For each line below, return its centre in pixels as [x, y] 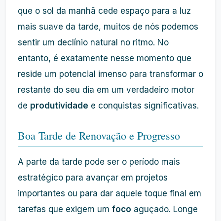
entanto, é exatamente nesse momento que [105, 58]
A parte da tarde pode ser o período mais [99, 162]
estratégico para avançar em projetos [93, 178]
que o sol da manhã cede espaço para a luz [104, 11]
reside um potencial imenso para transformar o [110, 74]
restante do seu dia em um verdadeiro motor [106, 90]
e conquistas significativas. [144, 106]
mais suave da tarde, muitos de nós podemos [108, 27]
